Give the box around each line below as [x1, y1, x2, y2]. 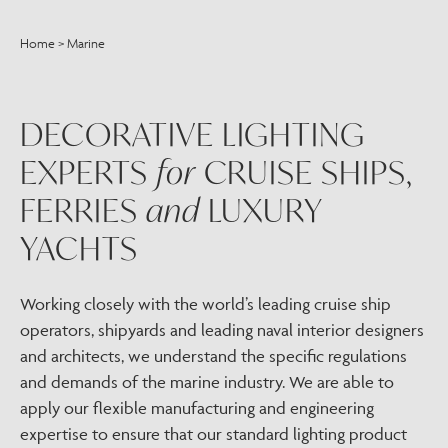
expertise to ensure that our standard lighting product [20, 424, 407, 444]
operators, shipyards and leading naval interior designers [20, 320, 424, 340]
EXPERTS [20, 151, 156, 193]
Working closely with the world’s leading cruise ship [20, 294, 391, 314]
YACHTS [20, 227, 138, 269]
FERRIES [20, 189, 146, 231]
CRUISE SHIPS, [195, 151, 414, 193]
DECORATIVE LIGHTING [20, 113, 366, 155]
